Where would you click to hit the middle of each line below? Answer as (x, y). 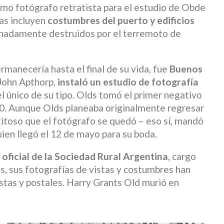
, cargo (182, 156)
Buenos (186, 69)
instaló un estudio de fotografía (128, 82)
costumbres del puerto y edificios (121, 20)
